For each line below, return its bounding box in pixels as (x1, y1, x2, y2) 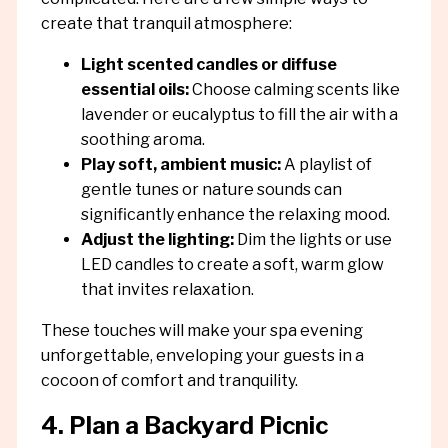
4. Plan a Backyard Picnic (40, 410, 328, 440)
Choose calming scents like (188, 79, 400, 99)
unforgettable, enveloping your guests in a (40, 345, 364, 365)
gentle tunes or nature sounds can (80, 179, 342, 199)
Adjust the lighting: (80, 229, 234, 249)
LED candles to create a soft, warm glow (80, 254, 384, 274)
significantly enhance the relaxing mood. (80, 204, 390, 224)
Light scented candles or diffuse (80, 54, 337, 74)
